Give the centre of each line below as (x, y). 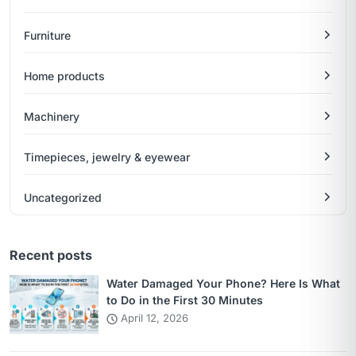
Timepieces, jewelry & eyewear (107, 157)
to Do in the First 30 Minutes (185, 300)
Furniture (47, 35)
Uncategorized (63, 197)
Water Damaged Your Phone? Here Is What (223, 283)
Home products (64, 75)
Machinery (52, 116)
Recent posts (51, 255)
